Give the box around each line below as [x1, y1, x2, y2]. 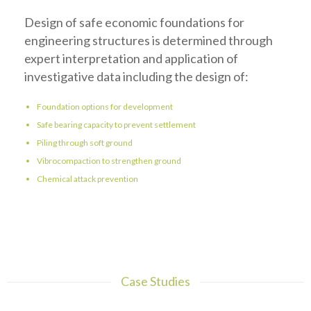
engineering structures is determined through [24, 33, 273, 48]
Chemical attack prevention [37, 174, 138, 184]
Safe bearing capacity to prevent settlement [37, 119, 196, 130]
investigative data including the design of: [24, 69, 249, 84]
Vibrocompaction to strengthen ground [37, 155, 181, 166]
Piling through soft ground [37, 137, 133, 148]
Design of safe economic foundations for [24, 15, 244, 30]
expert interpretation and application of [24, 51, 238, 66]
